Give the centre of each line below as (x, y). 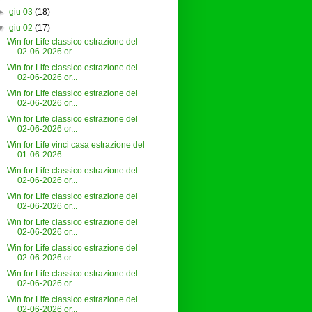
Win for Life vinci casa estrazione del (76, 145)
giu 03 (21, 12)
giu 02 (21, 28)
